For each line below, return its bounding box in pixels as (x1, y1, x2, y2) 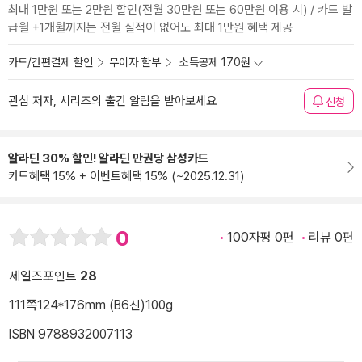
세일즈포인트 (9, 268, 80, 284)
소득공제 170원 (179, 56, 250, 69)
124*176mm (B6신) (37, 297, 145, 314)
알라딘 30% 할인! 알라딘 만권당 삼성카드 (8, 151, 208, 166)
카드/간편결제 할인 (8, 56, 93, 69)
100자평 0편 (227, 229, 294, 245)
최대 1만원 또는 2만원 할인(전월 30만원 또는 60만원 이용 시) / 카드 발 (8, 2, 352, 17)
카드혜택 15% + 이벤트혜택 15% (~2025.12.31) (8, 169, 244, 183)
